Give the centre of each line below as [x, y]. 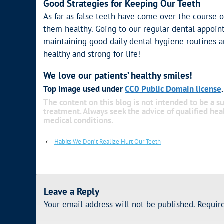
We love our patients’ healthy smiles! [118, 75]
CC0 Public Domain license [173, 89]
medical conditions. [78, 120]
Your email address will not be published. [119, 204]
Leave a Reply [72, 192]
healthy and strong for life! [92, 54]
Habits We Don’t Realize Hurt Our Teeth [108, 141]
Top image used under [84, 89]
